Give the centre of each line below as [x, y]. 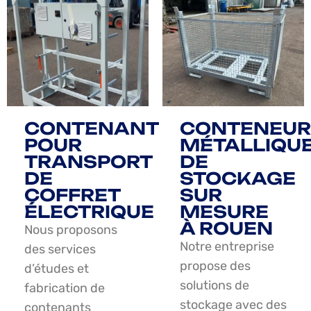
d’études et [57, 268]
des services [60, 249]
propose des [215, 266]
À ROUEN [226, 228]
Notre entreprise [227, 246]
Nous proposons [71, 229]
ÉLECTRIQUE [89, 211]
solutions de [215, 285]
